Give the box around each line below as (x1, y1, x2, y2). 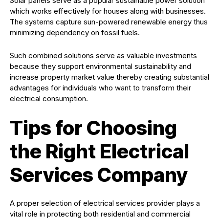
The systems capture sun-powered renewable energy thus (10, 17, 208, 27)
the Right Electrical (10, 139, 189, 164)
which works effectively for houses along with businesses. (10, 6, 206, 16)
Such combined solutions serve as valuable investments (10, 51, 197, 61)
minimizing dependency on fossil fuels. (10, 28, 140, 38)
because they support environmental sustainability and (10, 62, 191, 71)
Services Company (10, 163, 188, 187)
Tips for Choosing (10, 116, 177, 140)
